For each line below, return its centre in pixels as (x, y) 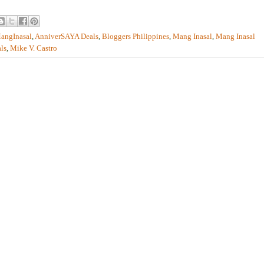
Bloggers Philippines (136, 37)
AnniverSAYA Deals (67, 37)
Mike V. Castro (34, 49)
